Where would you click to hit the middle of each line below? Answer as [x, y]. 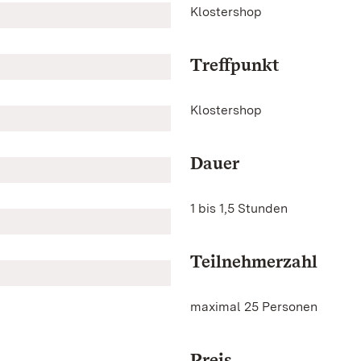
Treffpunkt [234, 64]
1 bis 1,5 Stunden [239, 208]
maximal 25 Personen [254, 307]
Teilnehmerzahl [254, 261]
